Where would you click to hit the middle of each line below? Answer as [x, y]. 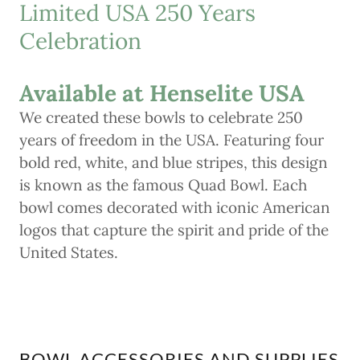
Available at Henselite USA [162, 94]
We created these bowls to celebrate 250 [161, 118]
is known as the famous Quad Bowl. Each [163, 185]
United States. [71, 253]
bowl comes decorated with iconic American [175, 208]
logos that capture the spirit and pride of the [174, 230]
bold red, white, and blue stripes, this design [174, 163]
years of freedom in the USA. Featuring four [172, 140]
